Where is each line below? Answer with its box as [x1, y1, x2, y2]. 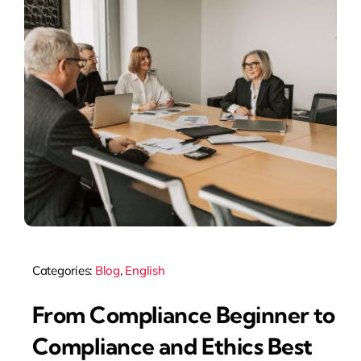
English [125, 263, 165, 279]
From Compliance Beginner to [31, 300, 335, 329]
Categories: [31, 263, 95, 279]
